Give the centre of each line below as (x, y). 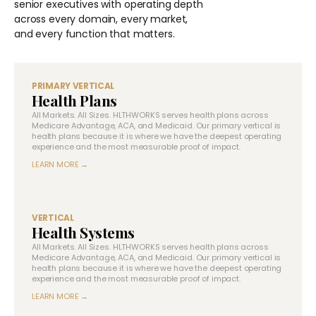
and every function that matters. (95, 34)
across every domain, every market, (101, 19)
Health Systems (83, 232)
